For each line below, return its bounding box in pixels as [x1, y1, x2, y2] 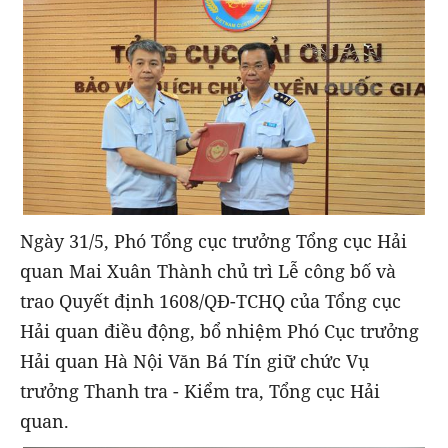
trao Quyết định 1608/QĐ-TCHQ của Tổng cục [20, 289, 401, 314]
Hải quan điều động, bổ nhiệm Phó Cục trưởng [20, 319, 419, 344]
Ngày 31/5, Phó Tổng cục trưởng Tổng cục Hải [20, 229, 407, 254]
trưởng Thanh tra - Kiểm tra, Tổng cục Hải [20, 379, 380, 404]
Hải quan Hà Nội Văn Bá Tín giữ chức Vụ [20, 349, 369, 374]
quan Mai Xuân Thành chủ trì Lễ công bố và [20, 259, 396, 284]
